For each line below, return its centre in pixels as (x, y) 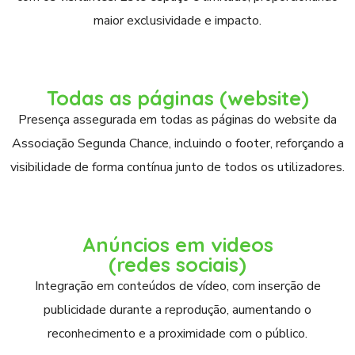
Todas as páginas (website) (177, 98)
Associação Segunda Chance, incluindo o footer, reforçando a (177, 143)
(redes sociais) (177, 264)
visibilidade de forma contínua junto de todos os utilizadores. (177, 167)
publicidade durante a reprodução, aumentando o (177, 310)
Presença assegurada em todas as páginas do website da (177, 120)
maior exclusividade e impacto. (177, 21)
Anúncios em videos (177, 244)
